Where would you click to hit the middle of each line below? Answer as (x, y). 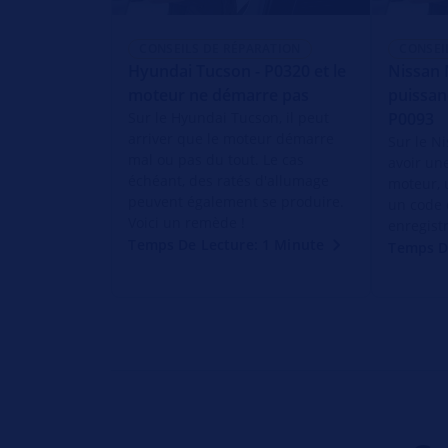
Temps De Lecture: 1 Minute (226, 244)
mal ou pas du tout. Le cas (216, 159)
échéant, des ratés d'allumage (229, 180)
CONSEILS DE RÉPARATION (220, 48)
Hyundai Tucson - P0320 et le (237, 70)
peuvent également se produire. (236, 201)
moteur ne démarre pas (219, 94)
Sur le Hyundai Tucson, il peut (229, 117)
